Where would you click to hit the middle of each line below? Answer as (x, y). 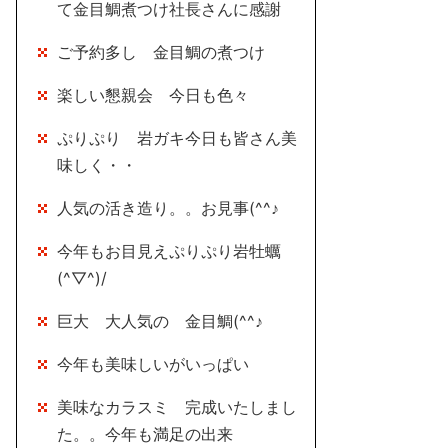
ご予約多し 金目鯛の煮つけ (161, 52)
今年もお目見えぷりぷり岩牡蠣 (169, 251)
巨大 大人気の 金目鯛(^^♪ (160, 321)
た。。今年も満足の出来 (145, 434)
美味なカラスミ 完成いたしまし (177, 407)
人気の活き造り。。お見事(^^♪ (168, 208)
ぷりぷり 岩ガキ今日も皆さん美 (177, 138)
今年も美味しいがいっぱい (153, 364)
